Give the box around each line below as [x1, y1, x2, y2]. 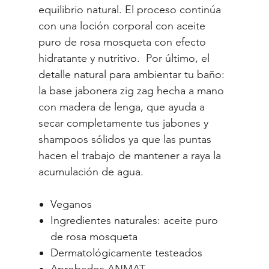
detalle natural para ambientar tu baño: [38, 67, 225, 81]
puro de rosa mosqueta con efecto [38, 35, 206, 49]
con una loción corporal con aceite [38, 19, 205, 32]
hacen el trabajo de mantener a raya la [38, 148, 221, 162]
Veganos [50, 197, 92, 211]
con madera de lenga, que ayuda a [38, 100, 205, 113]
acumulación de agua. [38, 165, 144, 178]
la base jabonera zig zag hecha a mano [38, 83, 224, 97]
